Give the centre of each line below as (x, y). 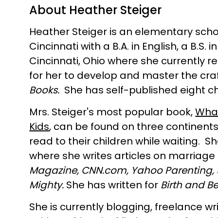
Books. (47, 90)
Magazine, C (59, 170)
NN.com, (109, 170)
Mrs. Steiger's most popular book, (112, 112)
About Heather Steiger (96, 10)
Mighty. (47, 185)
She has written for (112, 185)
